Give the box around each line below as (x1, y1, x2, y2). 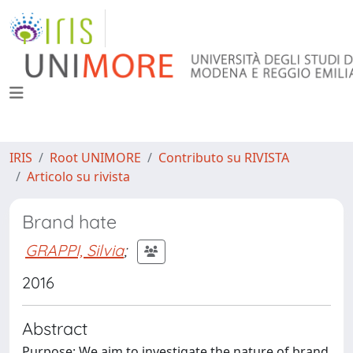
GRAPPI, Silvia (25, 240, 124, 260)
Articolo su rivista (27, 168, 130, 185)
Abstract (22, 318, 87, 339)
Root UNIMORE (50, 149, 141, 166)
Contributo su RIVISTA (158, 149, 289, 166)
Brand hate (22, 210, 117, 233)
